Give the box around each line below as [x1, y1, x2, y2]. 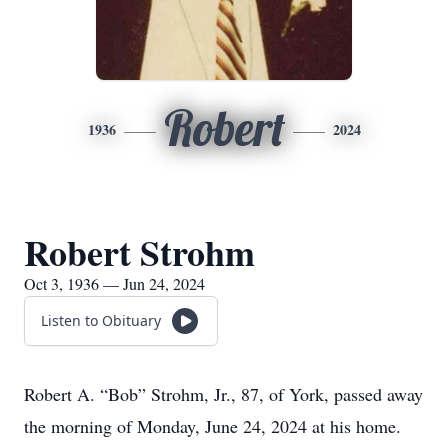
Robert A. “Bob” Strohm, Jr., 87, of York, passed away [24, 382, 423, 406]
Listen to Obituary [41, 311, 161, 330]
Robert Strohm [24, 226, 255, 278]
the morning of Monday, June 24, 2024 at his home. [24, 414, 401, 438]
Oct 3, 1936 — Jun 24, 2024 [24, 273, 205, 294]
